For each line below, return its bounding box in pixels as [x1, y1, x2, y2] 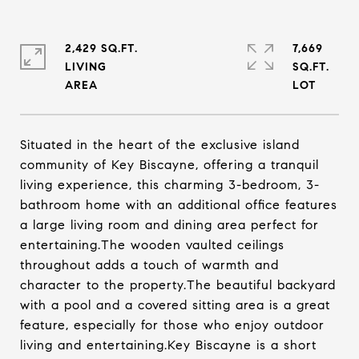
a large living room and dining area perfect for [20, 217, 319, 232]
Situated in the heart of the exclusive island [20, 137, 300, 152]
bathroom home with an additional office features [20, 197, 337, 212]
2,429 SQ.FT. [65, 42, 138, 55]
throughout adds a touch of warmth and [20, 257, 279, 272]
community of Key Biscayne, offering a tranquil [20, 157, 319, 172]
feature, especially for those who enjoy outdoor [20, 317, 325, 333]
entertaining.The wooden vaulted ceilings [20, 237, 284, 252]
